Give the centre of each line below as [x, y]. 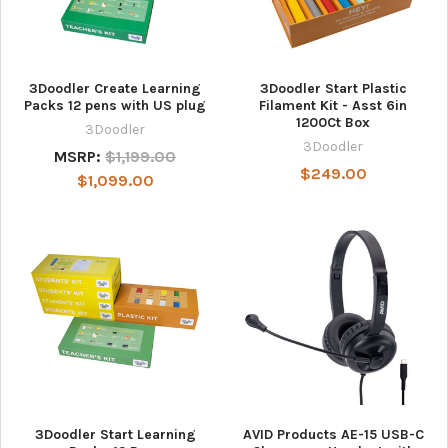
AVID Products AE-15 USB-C [333, 435]
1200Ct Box [333, 123]
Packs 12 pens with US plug [115, 106]
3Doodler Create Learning [115, 89]
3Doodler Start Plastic [333, 89]
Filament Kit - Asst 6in [333, 106]
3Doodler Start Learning [115, 435]
